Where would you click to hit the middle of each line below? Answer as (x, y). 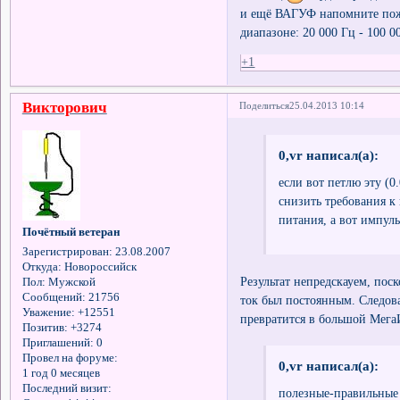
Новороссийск (99, 267)
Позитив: (45, 328)
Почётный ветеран (71, 232)
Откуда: (42, 267)
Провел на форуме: (70, 358)
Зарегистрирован (65, 252)
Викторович (64, 108)
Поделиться (265, 106)
